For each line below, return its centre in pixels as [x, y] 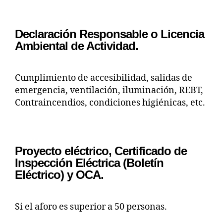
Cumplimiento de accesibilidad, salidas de [104, 78]
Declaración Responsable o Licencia [110, 34]
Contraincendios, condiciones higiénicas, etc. [110, 103]
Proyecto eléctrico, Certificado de [101, 151]
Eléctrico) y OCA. [59, 174]
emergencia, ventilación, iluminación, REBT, [109, 90]
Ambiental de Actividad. [77, 46]
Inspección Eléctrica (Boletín [89, 163]
